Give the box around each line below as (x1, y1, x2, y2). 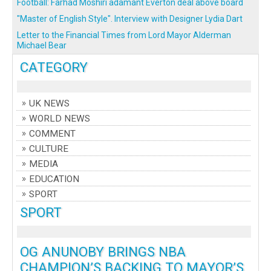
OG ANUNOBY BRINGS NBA (20, 244, 186, 260)
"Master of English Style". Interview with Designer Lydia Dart (17, 14, 243, 24)
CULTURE (29, 143, 68, 155)
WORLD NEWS (29, 113, 90, 125)
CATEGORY (20, 59, 88, 76)
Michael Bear (17, 41, 67, 51)
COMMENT (29, 128, 76, 140)
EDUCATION (29, 174, 79, 185)
